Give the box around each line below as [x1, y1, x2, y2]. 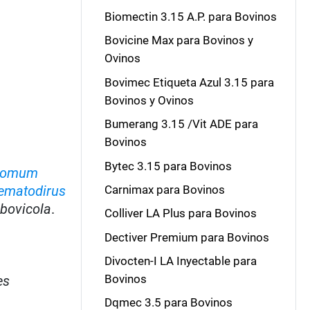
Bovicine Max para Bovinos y [104, 33, 253, 48]
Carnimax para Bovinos [104, 182, 225, 197]
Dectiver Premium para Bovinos [104, 230, 269, 244]
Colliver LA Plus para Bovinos [104, 206, 257, 221]
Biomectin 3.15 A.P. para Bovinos [104, 10, 277, 24]
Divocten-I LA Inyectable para [104, 254, 257, 268]
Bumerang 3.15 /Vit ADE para [104, 117, 258, 131]
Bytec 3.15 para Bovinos [104, 158, 232, 173]
